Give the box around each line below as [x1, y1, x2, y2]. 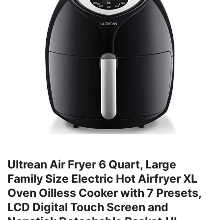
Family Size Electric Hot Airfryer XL [7, 172, 197, 186]
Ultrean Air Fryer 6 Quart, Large [7, 158, 176, 172]
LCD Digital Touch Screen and [7, 200, 168, 215]
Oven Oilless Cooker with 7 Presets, [7, 186, 201, 200]
